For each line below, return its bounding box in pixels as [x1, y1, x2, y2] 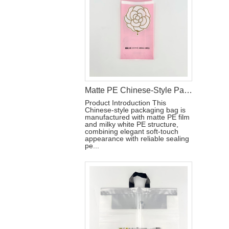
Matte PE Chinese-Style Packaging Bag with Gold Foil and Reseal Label [184, 86, 192, 95]
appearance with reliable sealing [85, 134, 189, 143]
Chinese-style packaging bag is [85, 106, 186, 114]
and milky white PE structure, [85, 120, 178, 128]
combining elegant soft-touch [85, 127, 178, 135]
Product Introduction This [85, 99, 166, 107]
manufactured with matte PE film [85, 113, 190, 121]
